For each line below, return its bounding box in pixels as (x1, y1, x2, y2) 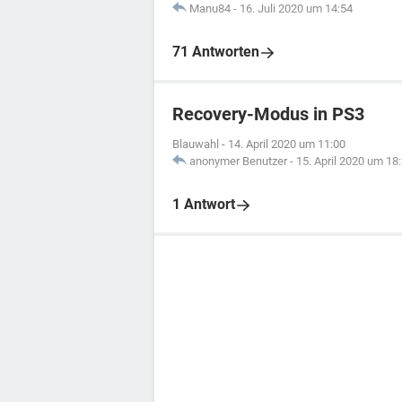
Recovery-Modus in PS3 (172, 103, 364, 125)
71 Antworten (172, 43, 259, 60)
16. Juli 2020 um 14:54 (240, 2, 353, 15)
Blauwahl (172, 137, 219, 151)
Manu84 (189, 2, 231, 15)
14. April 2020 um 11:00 (228, 137, 345, 151)
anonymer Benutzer (189, 154, 287, 168)
